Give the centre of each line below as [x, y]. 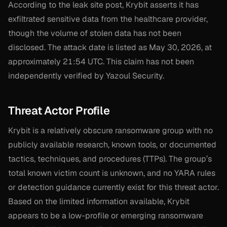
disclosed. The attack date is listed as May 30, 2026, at [110, 48]
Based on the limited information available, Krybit [99, 202]
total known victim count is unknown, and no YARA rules [112, 173]
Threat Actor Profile [59, 111]
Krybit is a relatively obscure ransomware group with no [110, 131]
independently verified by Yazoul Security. [86, 76]
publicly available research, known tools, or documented [112, 145]
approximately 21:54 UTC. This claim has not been [101, 62]
